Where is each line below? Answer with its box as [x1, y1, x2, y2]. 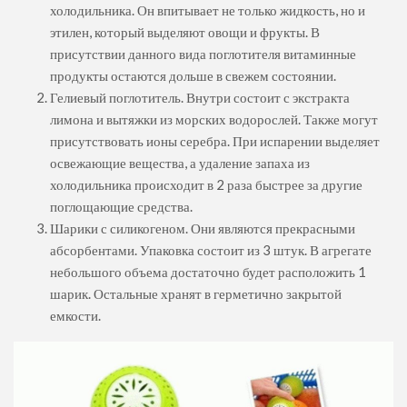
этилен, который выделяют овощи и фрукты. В [50, 24, 320, 41]
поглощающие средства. [50, 198, 193, 215]
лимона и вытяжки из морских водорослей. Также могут [50, 111, 378, 128]
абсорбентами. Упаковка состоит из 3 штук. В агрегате [50, 242, 372, 259]
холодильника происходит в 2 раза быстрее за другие [50, 176, 362, 194]
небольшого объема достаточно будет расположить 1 [50, 263, 366, 281]
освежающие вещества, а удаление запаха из [50, 154, 310, 172]
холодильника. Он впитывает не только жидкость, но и [50, 2, 365, 19]
